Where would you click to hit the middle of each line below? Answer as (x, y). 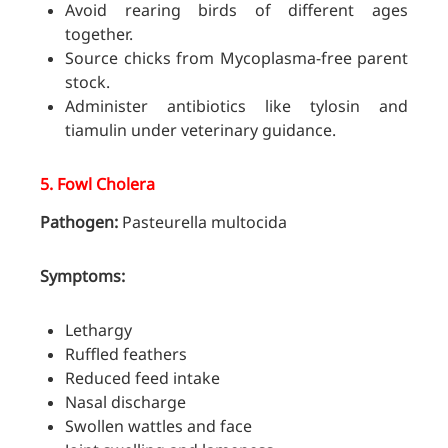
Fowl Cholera (106, 184)
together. (99, 34)
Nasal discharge (125, 402)
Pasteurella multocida (202, 222)
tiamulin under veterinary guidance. (200, 130)
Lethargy (98, 330)
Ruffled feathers (126, 354)
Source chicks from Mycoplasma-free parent (236, 58)
